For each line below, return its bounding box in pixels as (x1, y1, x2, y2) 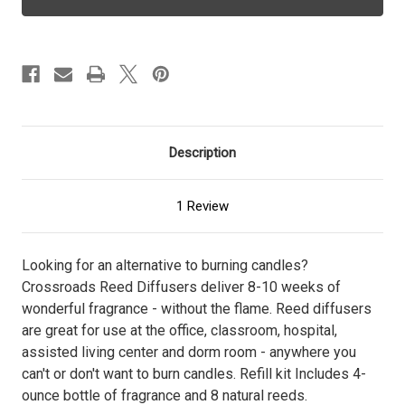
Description (169, 144, 236, 161)
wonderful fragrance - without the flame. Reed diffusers (22, 299, 372, 317)
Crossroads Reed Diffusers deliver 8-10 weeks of (22, 278, 341, 296)
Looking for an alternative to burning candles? (22, 256, 308, 274)
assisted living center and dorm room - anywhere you (22, 343, 356, 361)
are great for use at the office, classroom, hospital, (22, 321, 337, 339)
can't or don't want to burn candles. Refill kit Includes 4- (22, 364, 366, 382)
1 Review (176, 197, 229, 214)
